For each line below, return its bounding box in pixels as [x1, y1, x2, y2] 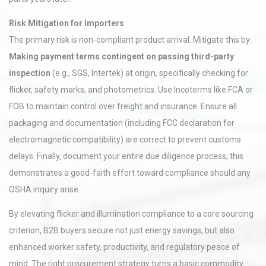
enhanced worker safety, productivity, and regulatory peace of [9, 242, 240, 252]
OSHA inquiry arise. [9, 185, 80, 194]
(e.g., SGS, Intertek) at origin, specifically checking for [50, 68, 248, 78]
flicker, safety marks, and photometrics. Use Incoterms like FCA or [9, 85, 253, 94]
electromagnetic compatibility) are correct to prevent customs [9, 135, 241, 144]
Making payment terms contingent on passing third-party [9, 52, 234, 61]
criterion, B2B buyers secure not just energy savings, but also [9, 226, 235, 235]
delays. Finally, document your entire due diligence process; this [9, 151, 243, 161]
